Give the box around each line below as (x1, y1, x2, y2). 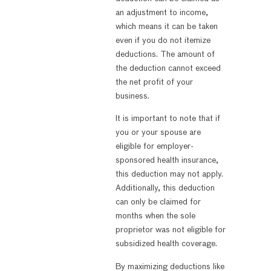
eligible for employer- (115, 142, 194, 151)
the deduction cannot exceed (115, 64, 221, 73)
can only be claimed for (115, 198, 201, 207)
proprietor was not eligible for (115, 226, 226, 235)
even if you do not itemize (115, 36, 211, 45)
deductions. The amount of (115, 50, 215, 59)
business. (115, 91, 149, 100)
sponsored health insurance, (115, 156, 218, 165)
